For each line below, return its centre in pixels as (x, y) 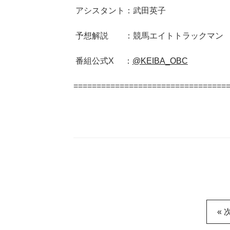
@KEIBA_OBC (160, 61)
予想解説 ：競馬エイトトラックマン (148, 36)
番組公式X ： (103, 61)
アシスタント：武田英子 (119, 11)
